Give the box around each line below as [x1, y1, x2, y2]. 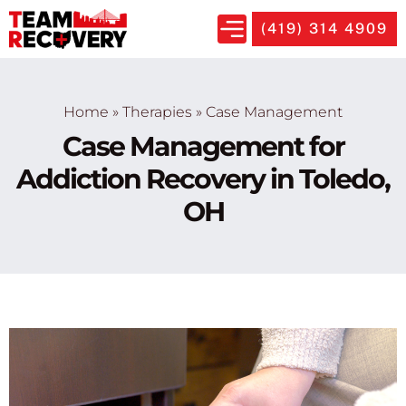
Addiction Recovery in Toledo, [16, 161, 390, 196]
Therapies [122, 102, 192, 121]
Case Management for [62, 129, 344, 163]
